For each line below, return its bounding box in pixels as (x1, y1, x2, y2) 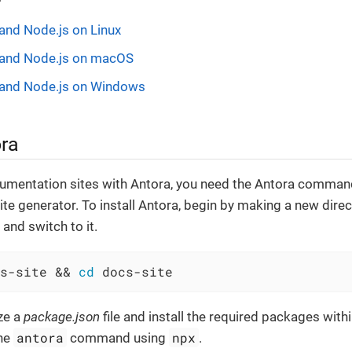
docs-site (94, 262, 173, 280)
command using (67, 329, 170, 346)
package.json (24, 308, 100, 324)
